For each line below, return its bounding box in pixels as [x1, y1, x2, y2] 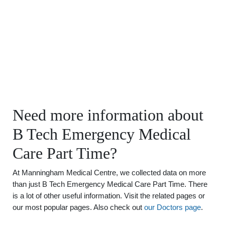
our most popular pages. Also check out [13, 203, 144, 211]
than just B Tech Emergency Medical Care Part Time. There [13, 180, 207, 188]
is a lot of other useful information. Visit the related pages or [13, 191, 205, 200]
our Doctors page [144, 203, 201, 211]
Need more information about [13, 106, 203, 124]
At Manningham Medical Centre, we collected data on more [13, 168, 206, 177]
